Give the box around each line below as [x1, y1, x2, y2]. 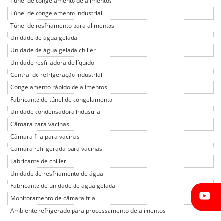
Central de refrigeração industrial [10, 72, 102, 79]
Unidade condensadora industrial [10, 109, 102, 116]
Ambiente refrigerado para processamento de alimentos [10, 207, 166, 215]
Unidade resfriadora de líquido [10, 59, 94, 67]
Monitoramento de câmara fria [10, 195, 95, 202]
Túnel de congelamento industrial [10, 10, 102, 17]
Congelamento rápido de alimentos [10, 84, 107, 91]
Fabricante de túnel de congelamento [10, 96, 112, 104]
